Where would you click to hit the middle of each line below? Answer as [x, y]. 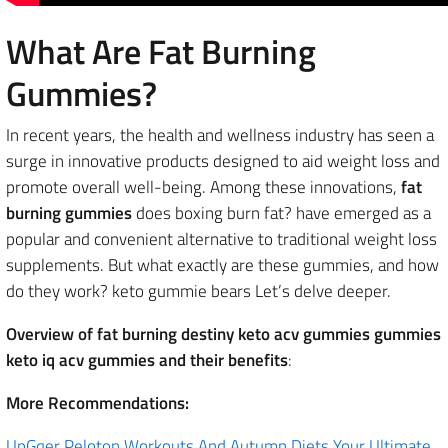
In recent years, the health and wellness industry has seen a [220, 135]
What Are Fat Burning [161, 51]
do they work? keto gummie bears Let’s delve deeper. [198, 291]
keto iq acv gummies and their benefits [147, 360]
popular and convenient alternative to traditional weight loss [221, 239]
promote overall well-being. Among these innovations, [203, 187]
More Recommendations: [97, 403]
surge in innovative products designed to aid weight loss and [223, 161]
